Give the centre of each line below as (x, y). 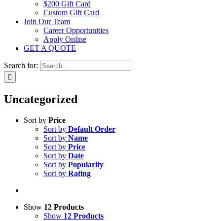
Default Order (92, 129)
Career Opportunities (76, 30)
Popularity (86, 164)
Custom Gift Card (71, 13)
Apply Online (65, 39)
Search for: (21, 65)
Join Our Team (47, 21)
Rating (79, 173)
